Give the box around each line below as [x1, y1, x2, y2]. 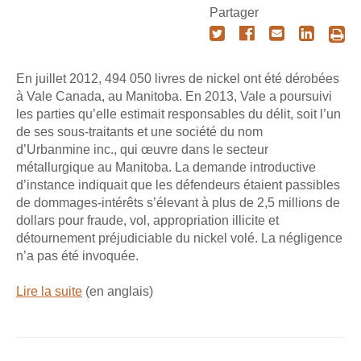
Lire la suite [16, 284, 82, 299]
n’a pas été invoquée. [16, 249, 139, 263]
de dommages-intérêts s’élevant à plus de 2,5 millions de [16, 196, 340, 210]
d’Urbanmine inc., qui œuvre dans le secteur [16, 143, 268, 156]
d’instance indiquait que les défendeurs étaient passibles [16, 178, 340, 192]
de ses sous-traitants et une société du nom [16, 125, 263, 139]
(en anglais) [82, 284, 153, 299]
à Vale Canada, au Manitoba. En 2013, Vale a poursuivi [16, 89, 332, 103]
